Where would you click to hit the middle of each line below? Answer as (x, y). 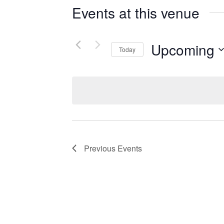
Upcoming (183, 49)
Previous (101, 148)
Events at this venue (136, 12)
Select (163, 62)
